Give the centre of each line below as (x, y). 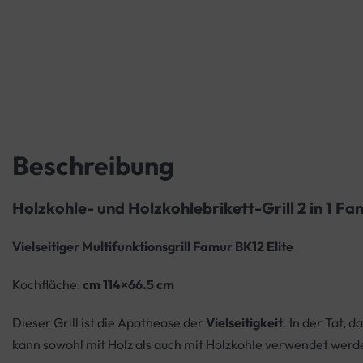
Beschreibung (93, 166)
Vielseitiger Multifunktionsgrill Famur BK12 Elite (153, 247)
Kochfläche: (46, 285)
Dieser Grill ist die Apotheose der (109, 323)
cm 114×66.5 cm (127, 285)
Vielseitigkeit (244, 323)
